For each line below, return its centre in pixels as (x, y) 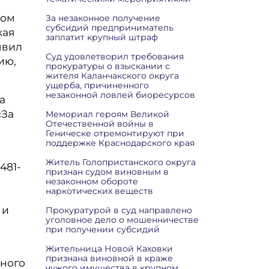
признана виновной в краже (109, 258)
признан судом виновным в (107, 172)
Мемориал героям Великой (107, 114)
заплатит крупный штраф (102, 37)
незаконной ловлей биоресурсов (120, 95)
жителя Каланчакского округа (112, 76)
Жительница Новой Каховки (109, 249)
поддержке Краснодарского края (120, 143)
